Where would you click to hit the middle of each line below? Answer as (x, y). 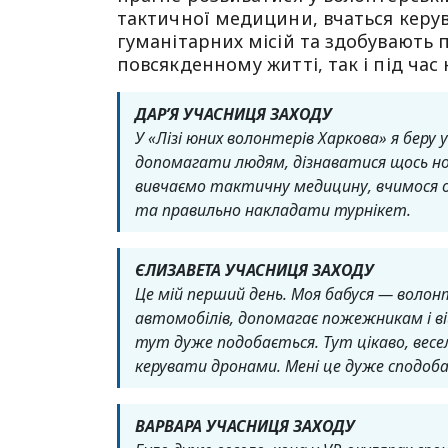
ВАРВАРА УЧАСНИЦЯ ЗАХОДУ (245, 426)
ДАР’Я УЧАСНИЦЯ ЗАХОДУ (233, 114)
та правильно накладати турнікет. (273, 210)
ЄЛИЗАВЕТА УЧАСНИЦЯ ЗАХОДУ (254, 270)
